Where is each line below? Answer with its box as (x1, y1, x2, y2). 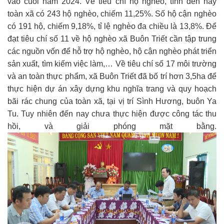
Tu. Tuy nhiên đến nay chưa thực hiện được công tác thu (7, 109, 216, 118)
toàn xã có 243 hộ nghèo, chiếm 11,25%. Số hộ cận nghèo (7, 9, 216, 18)
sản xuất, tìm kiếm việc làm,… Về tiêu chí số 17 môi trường (7, 59, 216, 68)
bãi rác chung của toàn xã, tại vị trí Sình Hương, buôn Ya (7, 96, 216, 105)
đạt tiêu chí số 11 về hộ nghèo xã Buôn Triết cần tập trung (7, 34, 216, 43)
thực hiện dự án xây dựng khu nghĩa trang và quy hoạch (7, 84, 216, 93)
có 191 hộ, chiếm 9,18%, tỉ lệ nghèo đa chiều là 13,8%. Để (7, 21, 216, 30)
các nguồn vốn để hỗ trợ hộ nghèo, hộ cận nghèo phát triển (7, 46, 216, 55)
